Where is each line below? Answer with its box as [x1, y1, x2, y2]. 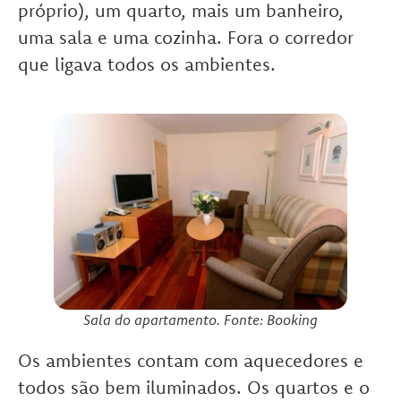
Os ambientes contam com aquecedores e [18, 349, 363, 372]
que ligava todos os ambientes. [18, 53, 276, 76]
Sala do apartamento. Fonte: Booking [83, 311, 318, 329]
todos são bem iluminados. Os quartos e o [18, 376, 370, 399]
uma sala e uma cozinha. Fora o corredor [18, 26, 354, 49]
